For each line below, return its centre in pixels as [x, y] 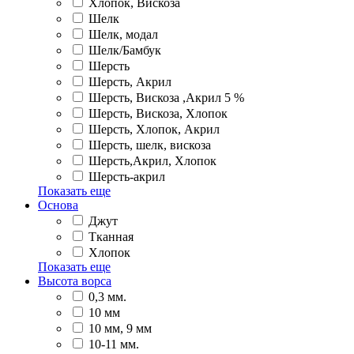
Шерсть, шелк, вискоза [150, 145]
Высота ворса [75, 281]
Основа [58, 205]
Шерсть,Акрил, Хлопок [153, 161]
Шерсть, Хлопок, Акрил [154, 130]
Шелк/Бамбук [125, 51]
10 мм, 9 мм [120, 329]
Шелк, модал [123, 35]
